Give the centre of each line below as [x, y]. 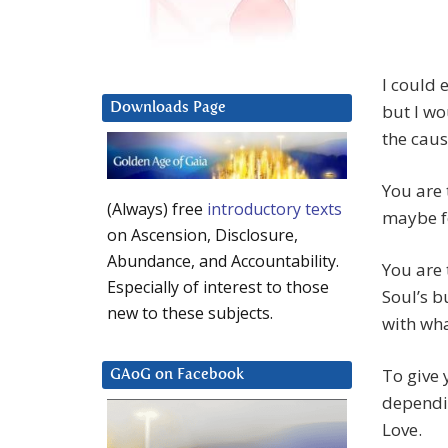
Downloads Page [168, 108]
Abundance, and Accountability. [223, 261]
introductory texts [274, 209]
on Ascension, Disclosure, [202, 235]
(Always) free [157, 209]
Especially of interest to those [218, 287]
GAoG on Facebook [177, 375]
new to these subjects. [190, 313]
